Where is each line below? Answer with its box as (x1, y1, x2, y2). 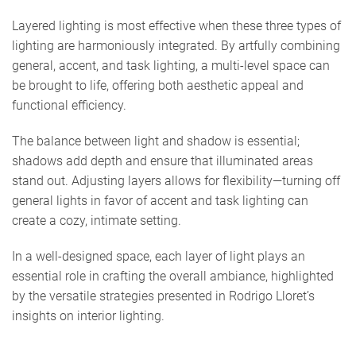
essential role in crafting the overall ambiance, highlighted (12, 268, 334, 284)
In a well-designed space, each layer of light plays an (12, 248, 305, 264)
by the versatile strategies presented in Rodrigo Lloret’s (12, 288, 315, 304)
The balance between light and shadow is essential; (12, 133, 300, 149)
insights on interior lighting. (12, 308, 164, 323)
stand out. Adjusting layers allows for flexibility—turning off (12, 172, 340, 188)
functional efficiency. (12, 97, 126, 113)
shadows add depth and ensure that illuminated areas (12, 153, 313, 168)
